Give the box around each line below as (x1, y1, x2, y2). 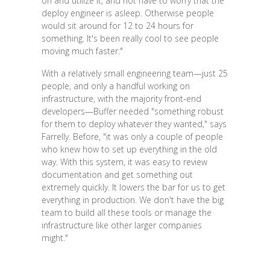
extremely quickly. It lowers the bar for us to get (41, 181, 225, 193)
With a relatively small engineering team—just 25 (41, 67, 228, 79)
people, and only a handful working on (41, 80, 190, 92)
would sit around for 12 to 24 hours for (41, 19, 193, 31)
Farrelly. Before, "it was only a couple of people (41, 130, 223, 142)
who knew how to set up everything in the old (41, 143, 217, 155)
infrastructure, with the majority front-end (41, 92, 201, 104)
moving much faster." (41, 45, 123, 57)
